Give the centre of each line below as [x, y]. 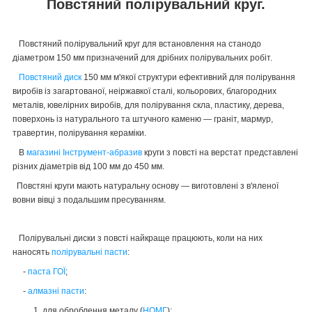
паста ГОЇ [47, 271]
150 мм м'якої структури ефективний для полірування [188, 77]
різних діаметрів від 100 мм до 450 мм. [88, 166]
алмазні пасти [56, 291]
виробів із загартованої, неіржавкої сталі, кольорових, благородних [145, 91]
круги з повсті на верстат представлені [220, 152]
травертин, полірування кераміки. [79, 133]
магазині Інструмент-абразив [84, 152]
